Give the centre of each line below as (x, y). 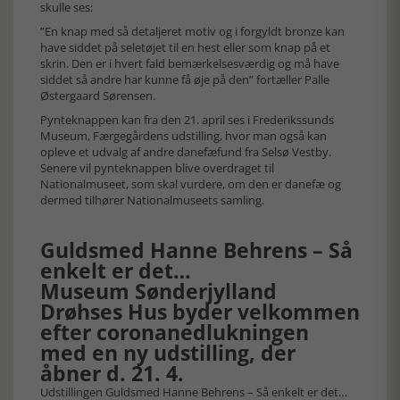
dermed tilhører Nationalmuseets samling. (152, 200)
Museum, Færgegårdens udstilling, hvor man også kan (183, 136)
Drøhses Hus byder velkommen (200, 312)
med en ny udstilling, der (168, 353)
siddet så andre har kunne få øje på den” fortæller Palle (185, 80)
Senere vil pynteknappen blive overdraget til (157, 168)
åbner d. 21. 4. (115, 374)
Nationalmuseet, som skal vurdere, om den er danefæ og (191, 184)
